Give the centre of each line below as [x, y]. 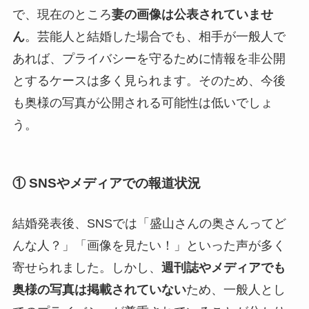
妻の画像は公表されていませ [192, 14]
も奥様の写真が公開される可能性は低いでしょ [142, 103]
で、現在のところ [62, 14]
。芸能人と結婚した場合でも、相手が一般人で [155, 37]
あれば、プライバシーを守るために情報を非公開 [149, 59]
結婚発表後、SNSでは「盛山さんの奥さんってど [149, 223]
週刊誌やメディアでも [223, 267]
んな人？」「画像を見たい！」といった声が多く [149, 245]
